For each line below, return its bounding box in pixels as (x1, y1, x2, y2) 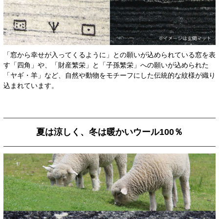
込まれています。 (3, 81, 58, 89)
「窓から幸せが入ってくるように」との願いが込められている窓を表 (3, 50, 216, 59)
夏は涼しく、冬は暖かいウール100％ (36, 127, 183, 137)
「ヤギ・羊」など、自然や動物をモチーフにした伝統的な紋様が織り (3, 71, 216, 79)
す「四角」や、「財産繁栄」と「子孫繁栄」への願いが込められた (3, 61, 209, 69)
